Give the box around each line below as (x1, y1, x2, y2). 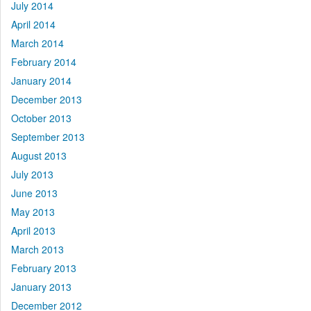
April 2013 (11, 224, 56, 238)
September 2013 (11, 130, 85, 144)
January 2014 (11, 74, 72, 88)
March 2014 (11, 36, 64, 51)
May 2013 (11, 205, 55, 219)
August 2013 (11, 149, 67, 163)
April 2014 (11, 17, 56, 32)
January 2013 (11, 280, 72, 294)
